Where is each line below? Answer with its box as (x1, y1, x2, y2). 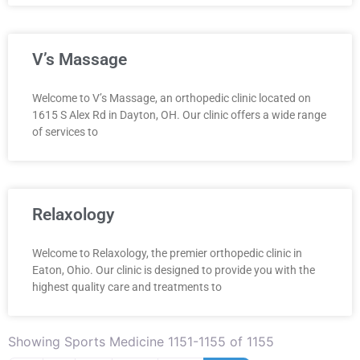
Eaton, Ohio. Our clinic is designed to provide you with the (32, 263, 315, 276)
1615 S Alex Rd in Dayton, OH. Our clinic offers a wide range (32, 108, 326, 121)
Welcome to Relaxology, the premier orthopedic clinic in (32, 246, 302, 260)
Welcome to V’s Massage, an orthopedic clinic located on (32, 91, 311, 104)
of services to (32, 125, 98, 138)
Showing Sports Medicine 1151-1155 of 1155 (8, 333, 274, 350)
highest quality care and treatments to (32, 280, 222, 293)
